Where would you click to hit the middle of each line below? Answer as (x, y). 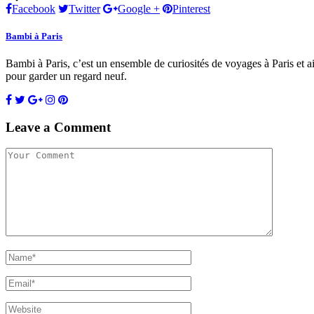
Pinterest (191, 8)
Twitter (84, 8)
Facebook (34, 8)
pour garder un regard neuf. (66, 76)
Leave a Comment (58, 127)
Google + (139, 8)
